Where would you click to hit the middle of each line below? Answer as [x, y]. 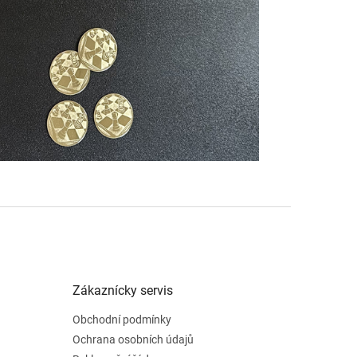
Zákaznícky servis [122, 290]
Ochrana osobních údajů [133, 339]
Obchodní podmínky [122, 319]
